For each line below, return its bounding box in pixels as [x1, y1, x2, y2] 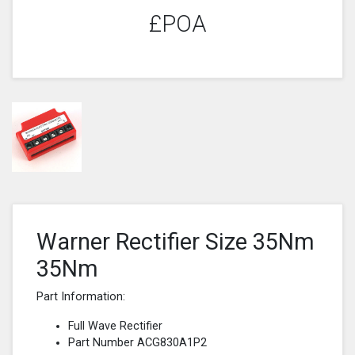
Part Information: [36, 289, 125, 303]
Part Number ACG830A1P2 [68, 335, 207, 349]
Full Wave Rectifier [68, 319, 162, 333]
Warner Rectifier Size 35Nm [36, 227, 315, 255]
